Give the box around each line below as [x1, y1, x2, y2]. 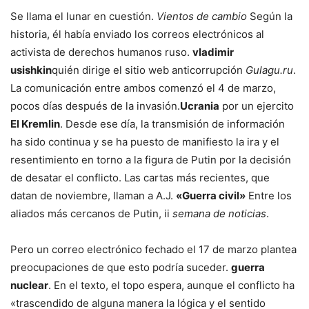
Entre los [246, 189, 292, 203]
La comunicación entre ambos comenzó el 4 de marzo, [10, 81, 276, 95]
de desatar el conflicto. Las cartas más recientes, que [10, 171, 270, 185]
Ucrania [180, 99, 219, 113]
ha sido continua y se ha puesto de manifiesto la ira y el [10, 135, 279, 149]
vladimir [192, 46, 234, 59]
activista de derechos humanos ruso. [10, 46, 192, 59]
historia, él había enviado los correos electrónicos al [10, 28, 264, 41]
